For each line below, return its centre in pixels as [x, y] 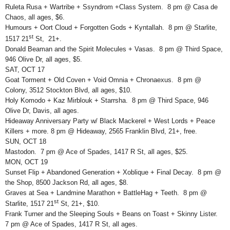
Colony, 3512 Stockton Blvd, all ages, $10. [69, 90]
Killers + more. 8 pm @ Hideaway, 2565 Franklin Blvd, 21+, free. [101, 131]
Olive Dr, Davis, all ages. [43, 110]
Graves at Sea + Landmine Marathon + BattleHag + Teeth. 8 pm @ [106, 193]
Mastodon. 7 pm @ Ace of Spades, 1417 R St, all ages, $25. [97, 151]
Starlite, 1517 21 [30, 203]
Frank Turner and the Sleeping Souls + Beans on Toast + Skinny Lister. [112, 214]
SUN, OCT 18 [26, 141]
